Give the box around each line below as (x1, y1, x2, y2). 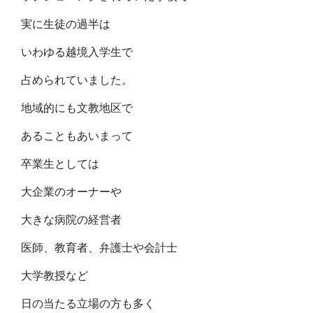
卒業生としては (21, 156, 99, 171)
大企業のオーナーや (21, 184, 122, 199)
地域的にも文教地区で (21, 101, 133, 115)
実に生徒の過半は (21, 17, 110, 31)
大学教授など (21, 268, 88, 283)
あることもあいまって (21, 129, 133, 143)
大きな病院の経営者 (21, 212, 122, 227)
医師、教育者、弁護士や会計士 (21, 240, 177, 255)
